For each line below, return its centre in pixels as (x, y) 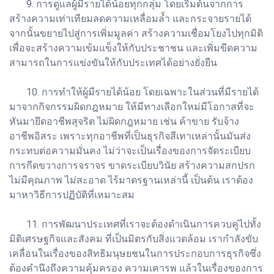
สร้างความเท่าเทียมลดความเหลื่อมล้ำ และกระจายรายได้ (130, 18)
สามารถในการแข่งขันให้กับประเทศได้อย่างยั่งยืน (113, 62)
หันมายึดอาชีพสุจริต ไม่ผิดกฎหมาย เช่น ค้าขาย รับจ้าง (124, 121)
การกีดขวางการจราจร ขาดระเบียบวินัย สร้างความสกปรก (132, 165)
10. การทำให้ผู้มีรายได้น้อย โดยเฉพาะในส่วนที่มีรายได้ (134, 92)
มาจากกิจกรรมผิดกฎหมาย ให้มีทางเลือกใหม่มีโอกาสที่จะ (132, 106)
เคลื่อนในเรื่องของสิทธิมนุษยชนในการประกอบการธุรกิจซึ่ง (135, 253)
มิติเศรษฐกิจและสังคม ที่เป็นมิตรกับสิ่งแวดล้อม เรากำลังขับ (134, 239)
